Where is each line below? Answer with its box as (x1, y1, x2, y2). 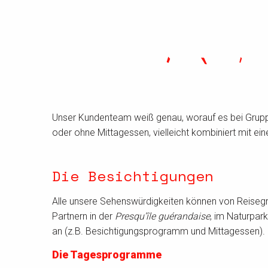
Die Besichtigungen (52, 165, 214, 187)
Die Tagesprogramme (52, 248, 162, 261)
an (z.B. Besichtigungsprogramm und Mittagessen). (52, 226, 265, 237)
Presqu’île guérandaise (115, 211, 210, 223)
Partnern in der (52, 211, 115, 223)
